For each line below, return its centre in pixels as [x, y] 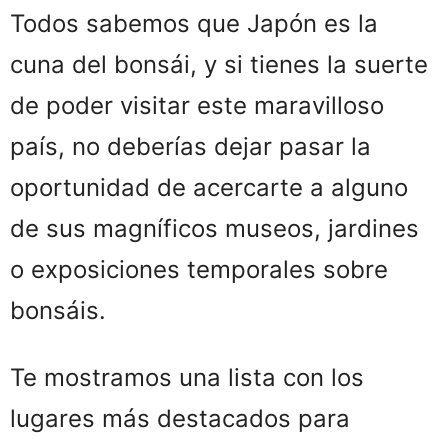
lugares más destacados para [180, 419]
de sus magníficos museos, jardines [214, 229]
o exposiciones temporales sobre [199, 270]
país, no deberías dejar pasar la [190, 147]
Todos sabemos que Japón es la [194, 24]
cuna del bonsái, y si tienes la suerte [219, 65]
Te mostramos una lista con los [187, 378]
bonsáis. [58, 311]
